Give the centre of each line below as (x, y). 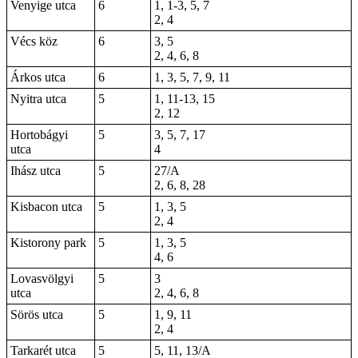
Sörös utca (37, 314)
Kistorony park (48, 243)
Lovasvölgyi (42, 278)
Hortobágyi (39, 135)
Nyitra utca (38, 99)
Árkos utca (38, 77)
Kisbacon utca (46, 207)
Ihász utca (36, 171)
